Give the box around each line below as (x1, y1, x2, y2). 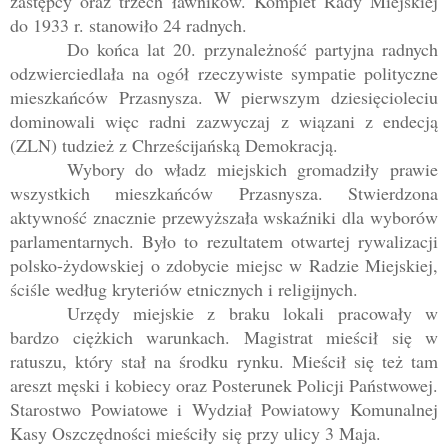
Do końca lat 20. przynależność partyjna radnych (66, 37, 438, 62)
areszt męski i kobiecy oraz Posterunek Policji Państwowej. (10, 373, 438, 398)
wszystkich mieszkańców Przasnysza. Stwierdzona (10, 181, 438, 206)
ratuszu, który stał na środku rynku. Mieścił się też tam (10, 349, 438, 374)
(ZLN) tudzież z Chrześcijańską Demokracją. (10, 133, 338, 158)
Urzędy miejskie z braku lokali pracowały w (66, 301, 438, 326)
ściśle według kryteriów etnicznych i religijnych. (10, 277, 358, 302)
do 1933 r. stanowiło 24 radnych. (10, 13, 247, 38)
